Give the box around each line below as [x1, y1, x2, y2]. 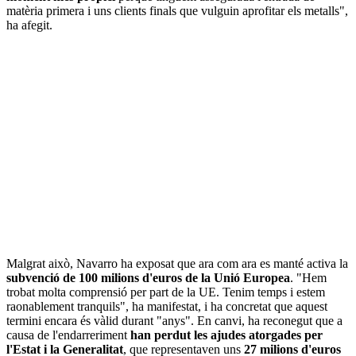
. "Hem [290, 270, 327, 284]
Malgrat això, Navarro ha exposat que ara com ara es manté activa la [6, 256, 348, 270]
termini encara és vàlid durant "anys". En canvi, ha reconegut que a [6, 313, 342, 327]
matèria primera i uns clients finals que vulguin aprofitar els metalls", [6, 3, 348, 17]
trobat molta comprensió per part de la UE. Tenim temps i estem [6, 284, 325, 299]
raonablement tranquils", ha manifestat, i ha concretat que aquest [6, 299, 327, 313]
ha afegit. [6, 17, 52, 32]
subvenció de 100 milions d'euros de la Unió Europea [6, 270, 290, 284]
